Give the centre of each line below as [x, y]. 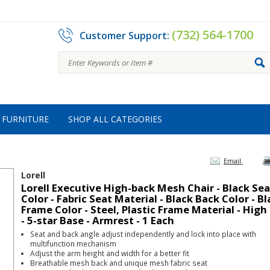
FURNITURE [25, 119]
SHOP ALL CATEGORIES [115, 119]
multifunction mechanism [73, 243]
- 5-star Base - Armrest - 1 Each [98, 220]
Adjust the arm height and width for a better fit [110, 253]
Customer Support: [126, 36]
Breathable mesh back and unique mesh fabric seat [119, 263]
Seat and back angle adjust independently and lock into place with [143, 234]
